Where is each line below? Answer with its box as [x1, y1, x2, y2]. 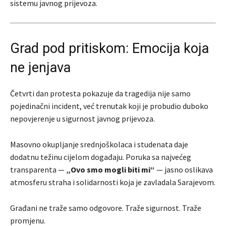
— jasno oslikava [155, 164, 213, 175]
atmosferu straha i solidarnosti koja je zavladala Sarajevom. [10, 177, 215, 187]
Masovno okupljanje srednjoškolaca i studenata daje [10, 139, 188, 149]
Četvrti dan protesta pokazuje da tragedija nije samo [10, 88, 191, 98]
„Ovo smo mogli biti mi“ [66, 164, 155, 175]
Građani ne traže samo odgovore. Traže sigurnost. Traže [10, 202, 201, 213]
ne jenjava [10, 59, 71, 76]
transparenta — [10, 164, 66, 175]
